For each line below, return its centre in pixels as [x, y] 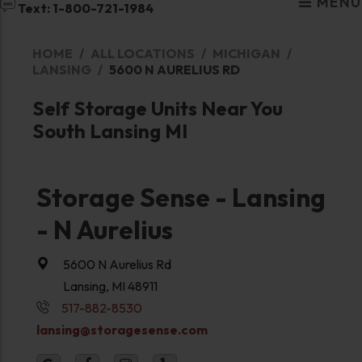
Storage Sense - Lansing [181, 197]
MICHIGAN [246, 53]
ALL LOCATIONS [142, 53]
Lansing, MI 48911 [110, 286]
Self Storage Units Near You [157, 108]
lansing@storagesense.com [122, 329]
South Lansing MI [109, 130]
